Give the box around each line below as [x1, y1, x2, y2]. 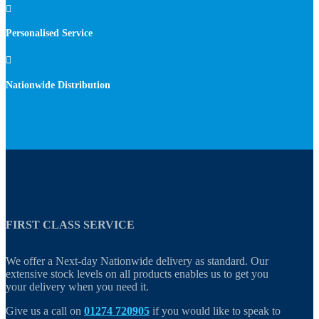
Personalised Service [6, 28, 93, 39]
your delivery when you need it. [6, 281, 149, 293]
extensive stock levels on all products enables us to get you [6, 268, 268, 281]
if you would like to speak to [150, 305, 281, 318]
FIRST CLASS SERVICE [6, 218, 135, 232]
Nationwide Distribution [6, 79, 110, 90]
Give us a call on [6, 305, 84, 318]
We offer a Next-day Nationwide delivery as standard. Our [6, 255, 268, 268]
